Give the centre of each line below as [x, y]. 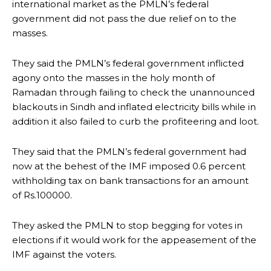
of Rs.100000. [42, 195]
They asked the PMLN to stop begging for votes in [127, 225]
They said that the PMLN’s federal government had [129, 151]
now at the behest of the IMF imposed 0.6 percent [129, 166]
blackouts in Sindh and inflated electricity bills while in [134, 106]
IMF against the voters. [64, 254]
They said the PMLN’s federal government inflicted [128, 63]
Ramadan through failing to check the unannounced [133, 92]
